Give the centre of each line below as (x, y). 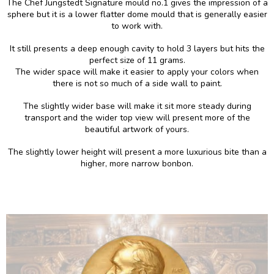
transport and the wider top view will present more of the (137, 117)
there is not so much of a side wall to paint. (137, 83)
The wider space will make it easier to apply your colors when (137, 72)
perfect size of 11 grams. (137, 60)
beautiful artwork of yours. (137, 129)
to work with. (137, 26)
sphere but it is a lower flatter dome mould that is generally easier (137, 14)
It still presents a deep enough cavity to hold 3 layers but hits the (137, 48)
